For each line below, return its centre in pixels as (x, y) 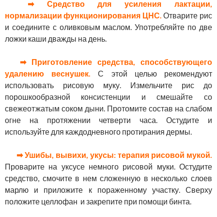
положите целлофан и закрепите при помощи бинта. (98, 201)
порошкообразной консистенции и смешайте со (108, 97)
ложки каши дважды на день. (56, 39)
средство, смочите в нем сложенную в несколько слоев (108, 178)
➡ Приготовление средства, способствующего (113, 62)
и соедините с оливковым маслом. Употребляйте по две (108, 27)
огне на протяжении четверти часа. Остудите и (108, 120)
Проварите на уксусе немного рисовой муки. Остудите (108, 167)
